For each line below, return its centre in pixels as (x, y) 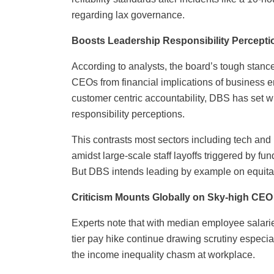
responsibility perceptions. (128, 114)
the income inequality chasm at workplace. (163, 255)
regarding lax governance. (128, 15)
